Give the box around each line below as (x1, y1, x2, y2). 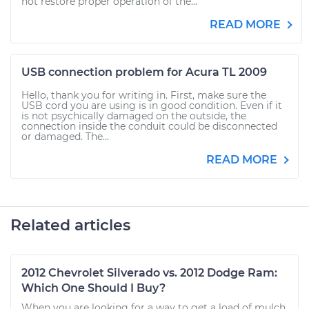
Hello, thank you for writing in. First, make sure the (21, 89, 266, 101)
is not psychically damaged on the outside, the (21, 110, 246, 122)
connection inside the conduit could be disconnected (21, 120, 277, 132)
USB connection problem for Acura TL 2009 (21, 66, 267, 79)
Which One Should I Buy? (21, 281, 166, 295)
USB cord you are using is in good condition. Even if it (21, 99, 282, 112)
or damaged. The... (21, 130, 109, 143)
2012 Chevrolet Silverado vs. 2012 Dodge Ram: (21, 266, 277, 279)
